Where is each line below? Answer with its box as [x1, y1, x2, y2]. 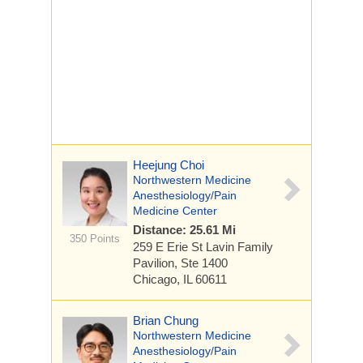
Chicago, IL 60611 [133, 272, 227, 286]
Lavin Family [206, 240, 273, 254]
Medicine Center [133, 204, 217, 217]
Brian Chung [133, 314, 199, 327]
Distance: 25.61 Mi [133, 223, 236, 237]
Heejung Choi [133, 158, 204, 172]
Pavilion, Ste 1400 [133, 256, 228, 270]
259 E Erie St [133, 240, 206, 254]
